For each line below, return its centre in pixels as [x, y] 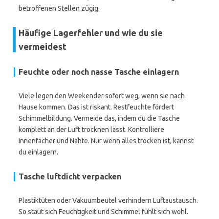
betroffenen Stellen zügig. [59, 8]
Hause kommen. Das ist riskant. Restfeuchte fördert [96, 107]
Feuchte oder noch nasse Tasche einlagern [99, 72]
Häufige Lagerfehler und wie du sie [91, 33]
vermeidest [43, 46]
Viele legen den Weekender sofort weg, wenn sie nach [102, 96]
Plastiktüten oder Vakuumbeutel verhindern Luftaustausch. [108, 200]
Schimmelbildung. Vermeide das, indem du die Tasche [99, 118]
